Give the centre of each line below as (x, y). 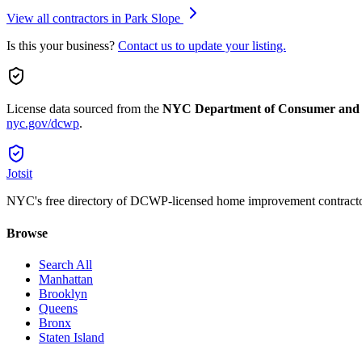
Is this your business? (61, 46)
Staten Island (72, 337)
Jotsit (19, 174)
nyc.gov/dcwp (43, 124)
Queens (58, 308)
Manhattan (66, 279)
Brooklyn (63, 293)
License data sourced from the (84, 109)
